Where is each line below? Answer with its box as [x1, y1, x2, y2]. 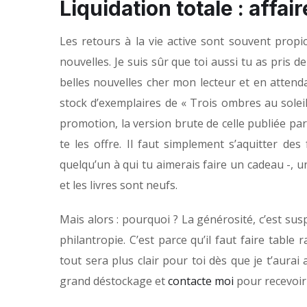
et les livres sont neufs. [60, 177, 177, 193]
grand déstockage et [60, 273, 168, 289]
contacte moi [168, 273, 236, 289]
